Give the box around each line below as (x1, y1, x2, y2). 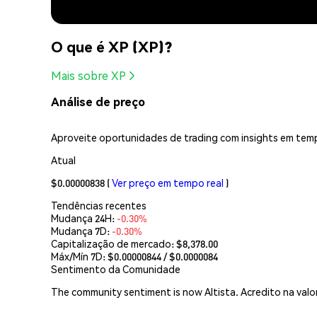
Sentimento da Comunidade (51, 262, 180, 275)
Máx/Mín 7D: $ (51, 249, 114, 263)
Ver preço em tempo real (112, 175, 224, 189)
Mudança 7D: (51, 224, 112, 237)
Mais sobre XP (51, 68, 126, 83)
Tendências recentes (51, 198, 146, 212)
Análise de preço (51, 94, 145, 110)
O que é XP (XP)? (51, 36, 172, 56)
